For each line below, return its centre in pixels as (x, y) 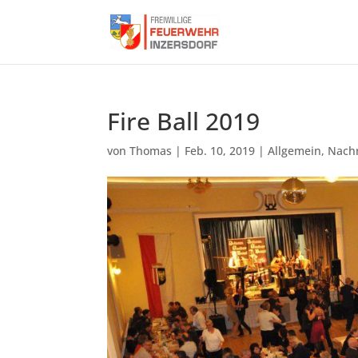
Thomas (151, 151)
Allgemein (295, 151)
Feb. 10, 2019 (220, 151)
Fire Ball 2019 (184, 121)
